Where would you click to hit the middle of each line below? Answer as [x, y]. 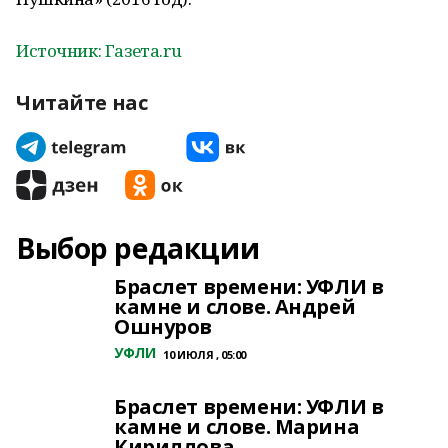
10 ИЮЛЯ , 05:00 [205, 354]
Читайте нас [82, 102]
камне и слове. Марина [237, 426]
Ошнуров [163, 326]
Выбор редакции [138, 248]
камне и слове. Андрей [235, 306]
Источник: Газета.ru [99, 50]
